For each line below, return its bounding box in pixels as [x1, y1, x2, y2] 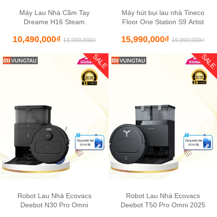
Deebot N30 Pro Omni [20, 201, 88, 209]
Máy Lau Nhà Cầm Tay [19, 9, 90, 16]
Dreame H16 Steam [24, 18, 85, 26]
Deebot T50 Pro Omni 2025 [120, 201, 205, 209]
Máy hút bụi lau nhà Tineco [121, 9, 204, 16]
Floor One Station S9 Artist [122, 18, 204, 26]
